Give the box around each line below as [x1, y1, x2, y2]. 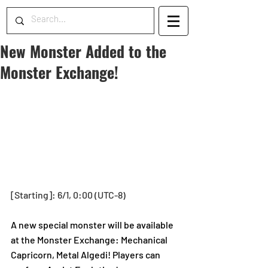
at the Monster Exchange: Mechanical [11, 234, 169, 245]
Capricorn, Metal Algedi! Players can [11, 249, 162, 260]
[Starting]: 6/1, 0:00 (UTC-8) [11, 189, 126, 200]
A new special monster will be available [11, 219, 175, 230]
